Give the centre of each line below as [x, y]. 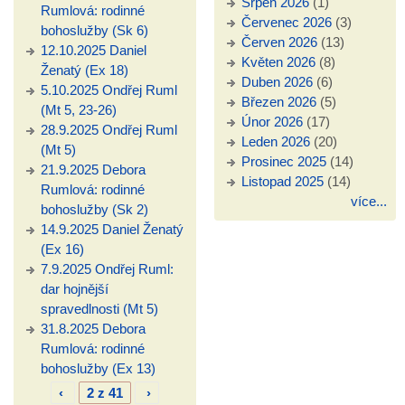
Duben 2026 [277, 82]
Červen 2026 [279, 42]
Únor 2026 [272, 122]
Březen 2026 [278, 102]
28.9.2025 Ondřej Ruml [109, 130]
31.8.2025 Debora [93, 329]
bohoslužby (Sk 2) [94, 210]
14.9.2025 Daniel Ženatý [112, 230]
